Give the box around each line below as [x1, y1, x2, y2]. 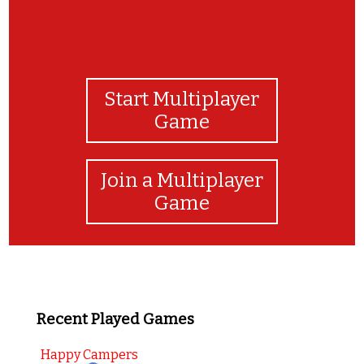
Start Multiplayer [104, 87, 260, 110]
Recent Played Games [36, 310, 194, 328]
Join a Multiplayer [100, 168, 263, 192]
